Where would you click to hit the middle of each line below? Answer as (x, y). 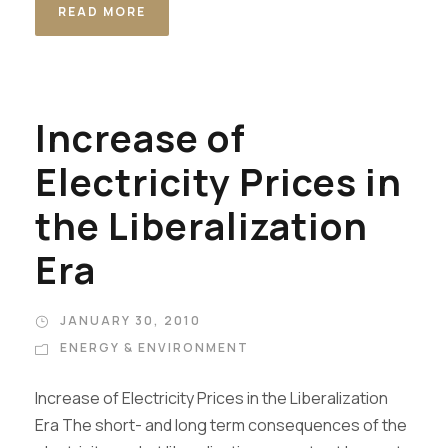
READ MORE (102, 11)
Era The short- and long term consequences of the (221, 425)
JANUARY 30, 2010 (130, 320)
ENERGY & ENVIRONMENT (154, 347)
